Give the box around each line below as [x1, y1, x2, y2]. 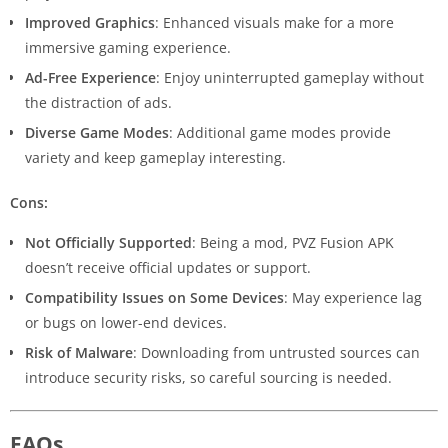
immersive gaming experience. [25, 38, 231, 58]
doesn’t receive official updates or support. [25, 258, 311, 278]
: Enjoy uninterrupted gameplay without [156, 68, 424, 88]
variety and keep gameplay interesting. [25, 148, 286, 168]
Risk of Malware [25, 343, 133, 363]
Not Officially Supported [25, 233, 192, 253]
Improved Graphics [25, 13, 155, 33]
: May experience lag [284, 288, 422, 308]
